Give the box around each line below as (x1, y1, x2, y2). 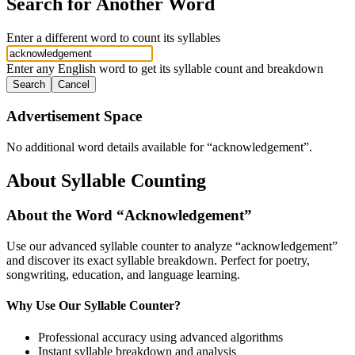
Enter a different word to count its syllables (6, 31, 220, 45)
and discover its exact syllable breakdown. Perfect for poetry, (6, 254, 310, 268)
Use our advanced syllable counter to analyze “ (6, 239, 241, 254)
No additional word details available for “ (6, 139, 212, 154)
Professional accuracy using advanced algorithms (38, 330, 283, 344)
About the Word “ (6, 207, 124, 224)
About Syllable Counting (6, 170, 206, 191)
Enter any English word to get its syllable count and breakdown (6, 62, 323, 76)
